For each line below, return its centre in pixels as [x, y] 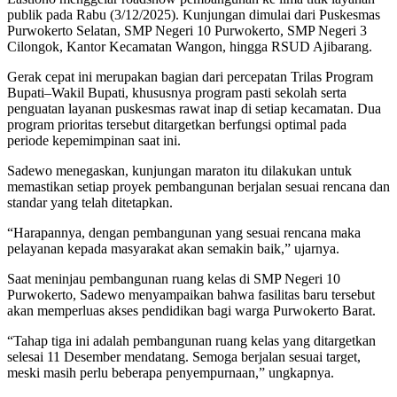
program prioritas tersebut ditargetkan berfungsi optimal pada [177, 125]
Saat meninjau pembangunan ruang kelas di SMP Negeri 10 [174, 279]
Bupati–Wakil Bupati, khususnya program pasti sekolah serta [177, 93]
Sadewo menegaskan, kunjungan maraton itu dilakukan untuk [179, 171]
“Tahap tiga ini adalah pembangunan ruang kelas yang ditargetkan [191, 341]
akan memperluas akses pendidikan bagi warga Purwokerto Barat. [191, 311]
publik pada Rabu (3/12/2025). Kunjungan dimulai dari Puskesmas [194, 15]
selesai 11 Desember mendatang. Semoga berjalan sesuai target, [184, 357]
